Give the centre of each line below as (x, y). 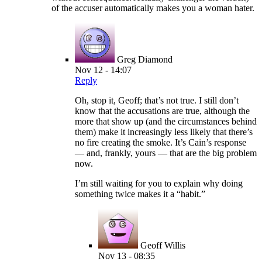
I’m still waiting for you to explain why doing (159, 184)
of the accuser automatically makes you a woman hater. (153, 8)
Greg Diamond (145, 60)
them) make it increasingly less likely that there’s (164, 132)
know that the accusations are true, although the (162, 111)
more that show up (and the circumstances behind (166, 122)
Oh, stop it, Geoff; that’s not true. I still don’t (157, 101)
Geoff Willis (163, 246)
